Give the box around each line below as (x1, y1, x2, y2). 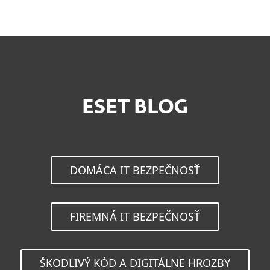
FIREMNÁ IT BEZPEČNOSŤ (70, 209, 200, 224)
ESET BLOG (82, 98, 188, 118)
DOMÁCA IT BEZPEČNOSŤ (70, 163, 200, 177)
